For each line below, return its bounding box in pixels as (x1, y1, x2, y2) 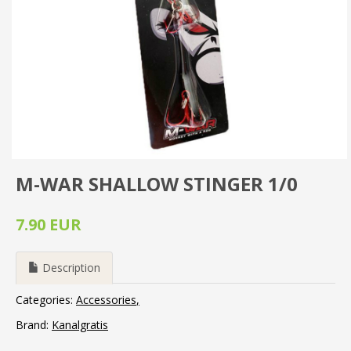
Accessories (76, 292, 136, 307)
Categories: (16, 292, 76, 307)
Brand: (16, 317, 52, 332)
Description (39, 260, 100, 275)
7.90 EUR (16, 214, 81, 235)
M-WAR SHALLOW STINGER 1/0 (16, 171, 298, 197)
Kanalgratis (52, 317, 108, 332)
